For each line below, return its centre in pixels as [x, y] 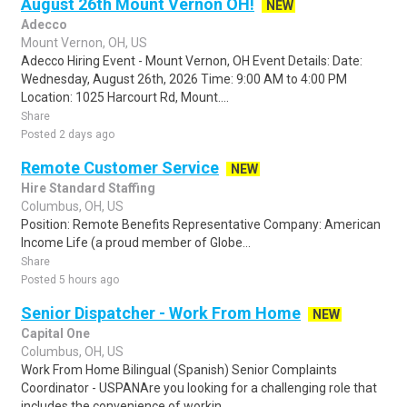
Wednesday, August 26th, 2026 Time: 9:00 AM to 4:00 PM [184, 79]
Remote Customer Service [120, 168]
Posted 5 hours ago [70, 280]
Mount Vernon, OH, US [84, 43]
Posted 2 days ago [68, 134]
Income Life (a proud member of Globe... [136, 243]
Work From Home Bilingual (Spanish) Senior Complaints [179, 370]
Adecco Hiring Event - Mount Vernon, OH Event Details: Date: [192, 61]
